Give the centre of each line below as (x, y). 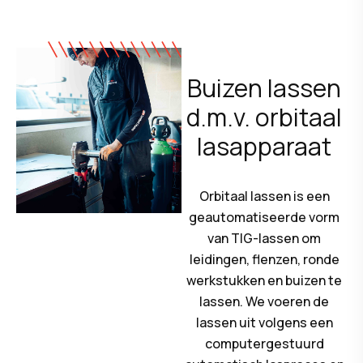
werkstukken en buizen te (264, 281)
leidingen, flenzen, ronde (264, 260)
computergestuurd (264, 344)
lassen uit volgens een (264, 323)
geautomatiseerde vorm (264, 218)
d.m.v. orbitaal (264, 117)
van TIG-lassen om (264, 239)
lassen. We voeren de (264, 302)
